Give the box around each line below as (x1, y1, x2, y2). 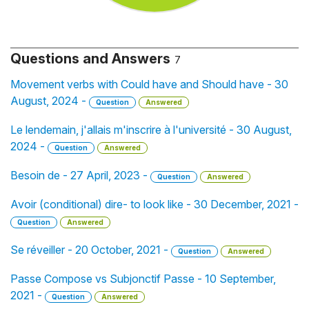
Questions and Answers (10, 50, 170, 67)
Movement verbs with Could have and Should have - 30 (10, 77, 288, 91)
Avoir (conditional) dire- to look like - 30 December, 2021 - (10, 197, 299, 211)
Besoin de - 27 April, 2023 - (10, 168, 150, 182)
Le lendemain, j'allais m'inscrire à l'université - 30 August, (10, 123, 292, 137)
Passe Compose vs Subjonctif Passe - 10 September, (10, 272, 276, 286)
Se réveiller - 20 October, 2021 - (10, 243, 171, 257)
